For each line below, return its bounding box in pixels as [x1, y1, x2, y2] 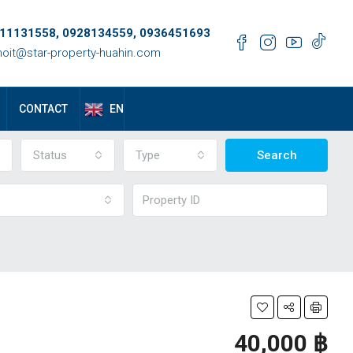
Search [256, 148, 297, 162]
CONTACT [19, 102, 68, 115]
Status [33, 148, 67, 162]
